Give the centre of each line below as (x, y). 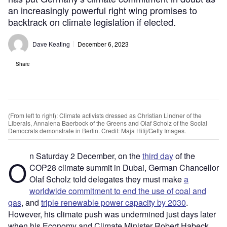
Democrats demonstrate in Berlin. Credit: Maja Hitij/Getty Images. (97, 130)
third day (158, 156)
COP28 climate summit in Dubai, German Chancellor (124, 168)
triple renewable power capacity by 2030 (113, 203)
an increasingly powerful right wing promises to (103, 10)
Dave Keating (51, 44)
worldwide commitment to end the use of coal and (118, 191)
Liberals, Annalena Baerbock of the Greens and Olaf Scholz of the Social (108, 123)
